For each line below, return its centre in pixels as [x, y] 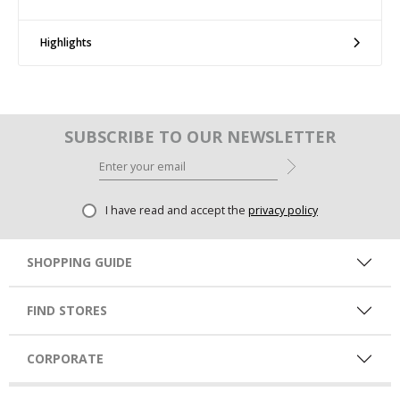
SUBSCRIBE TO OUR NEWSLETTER [200, 136]
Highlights [66, 42]
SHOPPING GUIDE [79, 262]
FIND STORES [67, 310]
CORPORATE [65, 358]
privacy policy [283, 210]
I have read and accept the [177, 210]
